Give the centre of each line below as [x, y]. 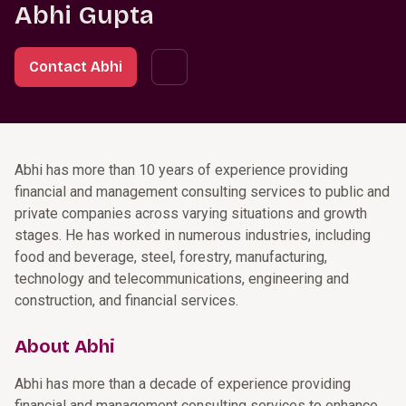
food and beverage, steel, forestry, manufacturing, [171, 257]
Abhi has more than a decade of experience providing [183, 384]
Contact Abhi [76, 67]
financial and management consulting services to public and [202, 192]
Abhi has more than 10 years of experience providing [181, 170]
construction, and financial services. [126, 300]
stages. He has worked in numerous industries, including [193, 235]
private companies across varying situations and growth [191, 213]
